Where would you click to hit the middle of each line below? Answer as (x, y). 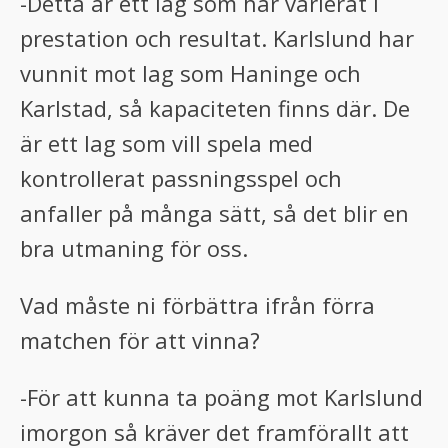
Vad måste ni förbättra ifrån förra (197, 305)
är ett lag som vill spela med (166, 143)
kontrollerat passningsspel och (181, 178)
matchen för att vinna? (140, 340)
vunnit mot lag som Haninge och (190, 73)
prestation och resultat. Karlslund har (217, 38)
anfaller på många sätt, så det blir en (214, 213)
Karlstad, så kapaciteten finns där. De (215, 108)
